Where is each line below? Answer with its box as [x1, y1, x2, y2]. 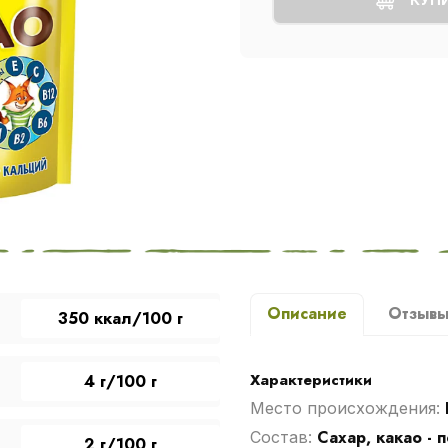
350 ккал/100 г [57, 307, 183, 330]
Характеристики [249, 369, 372, 391]
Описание [266, 302, 347, 325]
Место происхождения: [249, 398, 445, 418]
